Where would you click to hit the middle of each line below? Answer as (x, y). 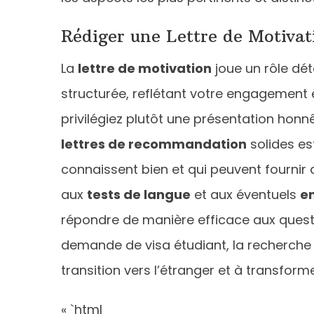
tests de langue (139, 194)
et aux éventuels (245, 194)
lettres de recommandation (154, 144)
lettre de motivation (145, 68)
